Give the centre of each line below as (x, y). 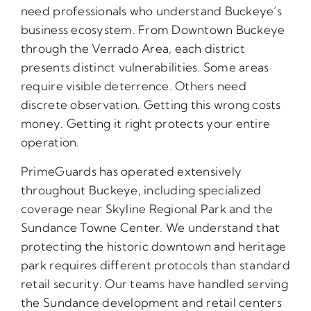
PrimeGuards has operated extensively (131, 171)
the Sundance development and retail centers (151, 302)
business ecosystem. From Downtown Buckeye (153, 29)
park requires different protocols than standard (155, 264)
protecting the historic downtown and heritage (153, 246)
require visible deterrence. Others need (133, 85)
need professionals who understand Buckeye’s (151, 10)
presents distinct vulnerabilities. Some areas (145, 67)
